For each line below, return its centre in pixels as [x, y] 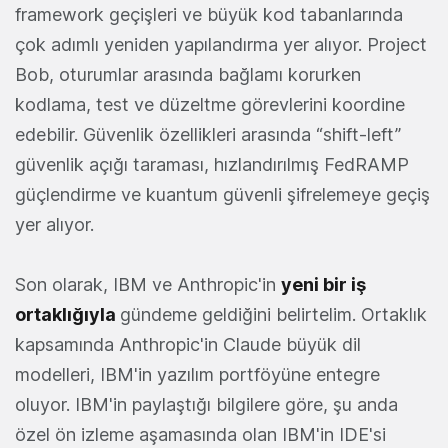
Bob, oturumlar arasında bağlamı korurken [188, 75]
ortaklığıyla [67, 315]
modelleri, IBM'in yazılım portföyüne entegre [197, 375]
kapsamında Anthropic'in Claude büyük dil [188, 345]
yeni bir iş [323, 285]
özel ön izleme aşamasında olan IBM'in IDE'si [200, 435]
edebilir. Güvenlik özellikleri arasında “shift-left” [208, 135]
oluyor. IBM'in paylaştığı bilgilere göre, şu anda [206, 405]
